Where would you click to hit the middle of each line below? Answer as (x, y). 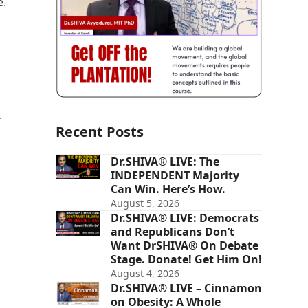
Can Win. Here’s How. (168, 189)
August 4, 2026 (145, 273)
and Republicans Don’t (172, 231)
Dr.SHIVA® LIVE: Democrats (185, 218)
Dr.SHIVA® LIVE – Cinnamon (186, 288)
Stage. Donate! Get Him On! (186, 259)
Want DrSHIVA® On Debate (184, 245)
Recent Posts (99, 131)
